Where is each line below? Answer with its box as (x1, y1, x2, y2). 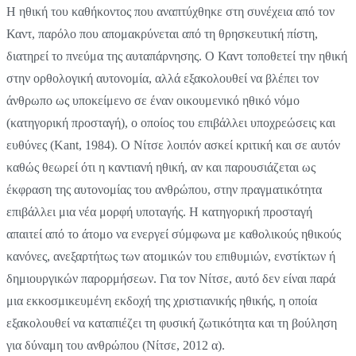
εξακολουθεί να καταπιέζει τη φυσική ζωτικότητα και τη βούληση (6, 316, 337, 331)
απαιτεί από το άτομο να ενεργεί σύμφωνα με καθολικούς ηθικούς (6, 227, 341, 242)
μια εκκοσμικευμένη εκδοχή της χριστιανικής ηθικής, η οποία (6, 294, 317, 308)
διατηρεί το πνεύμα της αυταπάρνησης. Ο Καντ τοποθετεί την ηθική (6, 49, 347, 64)
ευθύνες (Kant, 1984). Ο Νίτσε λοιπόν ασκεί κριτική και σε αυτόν (6, 138, 340, 153)
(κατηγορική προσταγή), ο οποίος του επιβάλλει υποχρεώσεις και (6, 116, 335, 130)
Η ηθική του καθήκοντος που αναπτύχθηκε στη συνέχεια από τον (6, 5, 335, 19)
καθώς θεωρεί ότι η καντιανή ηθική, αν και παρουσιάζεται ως (6, 161, 315, 175)
